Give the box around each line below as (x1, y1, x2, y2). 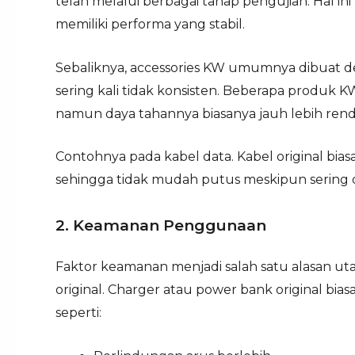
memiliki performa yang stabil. (55, 17, 245, 32)
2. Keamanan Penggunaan (55, 215, 266, 235)
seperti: (55, 304, 101, 320)
